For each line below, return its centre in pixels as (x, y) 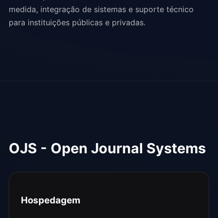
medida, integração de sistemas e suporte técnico (101, 9)
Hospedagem (51, 200)
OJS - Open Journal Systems (107, 148)
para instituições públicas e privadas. (77, 22)
